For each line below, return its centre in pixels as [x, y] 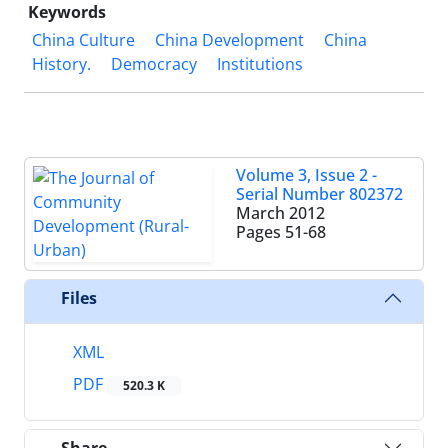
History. [61, 64]
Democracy [154, 64]
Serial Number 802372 [319, 194]
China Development [229, 40]
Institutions [260, 64]
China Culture [83, 40]
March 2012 [280, 213]
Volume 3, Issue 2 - [306, 175]
